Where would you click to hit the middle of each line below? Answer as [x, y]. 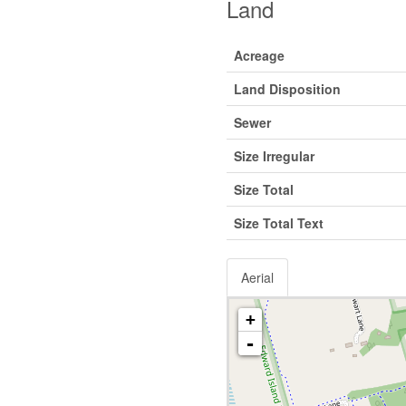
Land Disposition [287, 89]
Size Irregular [274, 156]
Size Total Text [278, 223]
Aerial [257, 278]
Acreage [259, 56]
